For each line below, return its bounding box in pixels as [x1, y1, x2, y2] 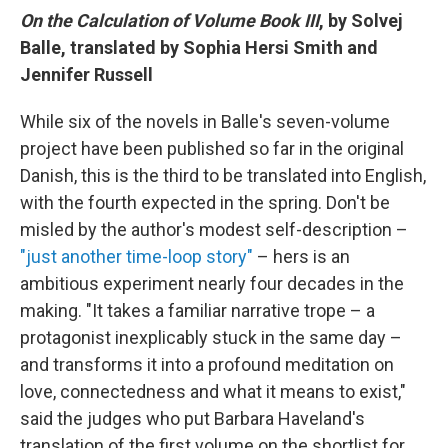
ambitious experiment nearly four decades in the [20, 273, 404, 294]
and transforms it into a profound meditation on [20, 354, 394, 375]
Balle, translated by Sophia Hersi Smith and [20, 37, 378, 58]
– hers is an [253, 246, 350, 267]
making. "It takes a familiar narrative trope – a [20, 300, 375, 321]
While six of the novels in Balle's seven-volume [20, 111, 390, 132]
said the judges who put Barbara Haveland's [20, 408, 365, 429]
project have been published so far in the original [20, 138, 404, 159]
